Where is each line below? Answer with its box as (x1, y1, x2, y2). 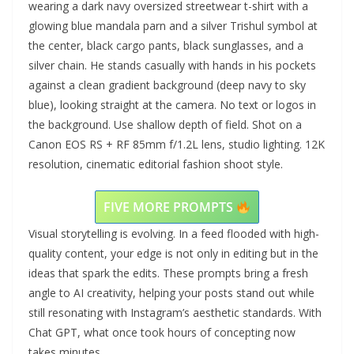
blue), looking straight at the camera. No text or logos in (28, 97, 316, 113)
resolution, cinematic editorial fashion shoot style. (28, 156, 283, 172)
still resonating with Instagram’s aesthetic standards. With (28, 305, 322, 321)
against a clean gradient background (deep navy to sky (28, 77, 306, 93)
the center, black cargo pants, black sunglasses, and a (28, 38, 303, 54)
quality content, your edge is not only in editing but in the (28, 246, 318, 262)
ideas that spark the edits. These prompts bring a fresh (28, 265, 308, 281)
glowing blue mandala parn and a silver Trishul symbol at (28, 18, 318, 34)
